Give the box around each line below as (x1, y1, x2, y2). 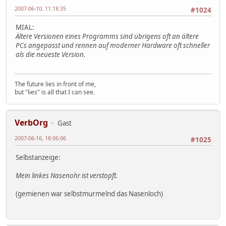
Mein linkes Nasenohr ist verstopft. (16, 171, 118, 180)
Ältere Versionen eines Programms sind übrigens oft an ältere (16, 32, 199, 41)
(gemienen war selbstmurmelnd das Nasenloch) (16, 189, 163, 198)
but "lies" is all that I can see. (15, 88, 95, 97)
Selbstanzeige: (16, 152, 61, 162)
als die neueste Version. (16, 50, 85, 60)
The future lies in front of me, (15, 80, 96, 89)
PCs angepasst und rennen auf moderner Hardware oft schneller (16, 41, 210, 50)
